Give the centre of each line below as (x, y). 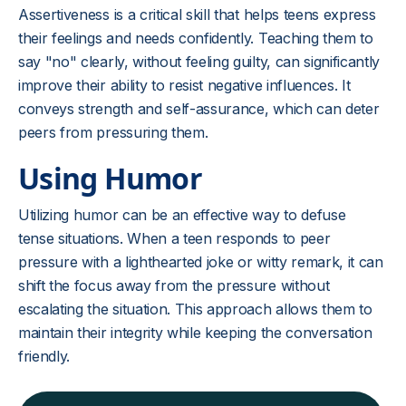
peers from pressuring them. (113, 132)
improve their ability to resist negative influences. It (184, 85)
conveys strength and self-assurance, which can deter (199, 109)
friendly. (44, 356)
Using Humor (110, 178)
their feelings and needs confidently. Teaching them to (196, 38)
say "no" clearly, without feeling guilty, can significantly (199, 62)
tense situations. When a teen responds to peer (174, 238)
